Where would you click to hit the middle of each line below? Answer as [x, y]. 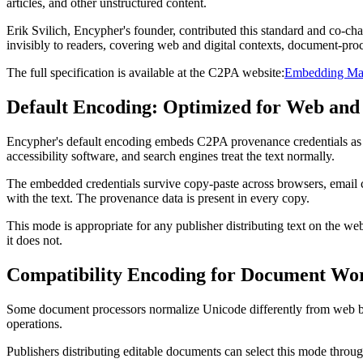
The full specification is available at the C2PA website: [145, 73]
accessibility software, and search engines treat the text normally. [171, 156]
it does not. [34, 241]
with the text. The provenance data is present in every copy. [158, 199]
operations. [34, 323]
